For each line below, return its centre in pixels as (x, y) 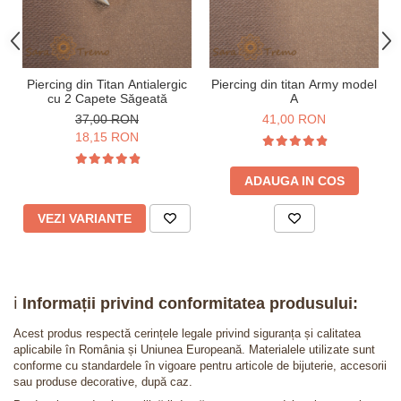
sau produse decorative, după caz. (103, 382)
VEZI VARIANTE (85, 219)
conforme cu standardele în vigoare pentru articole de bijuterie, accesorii (200, 366)
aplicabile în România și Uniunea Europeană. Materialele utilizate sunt (194, 350)
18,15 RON (107, 137)
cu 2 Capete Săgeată (107, 99)
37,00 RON (107, 119)
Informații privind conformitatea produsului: (190, 304)
